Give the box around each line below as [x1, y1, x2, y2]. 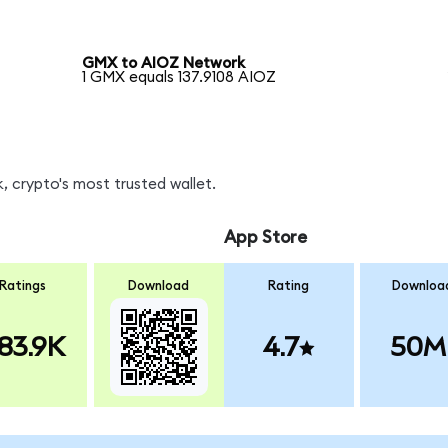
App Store [223, 228, 307, 246]
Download [128, 279, 190, 294]
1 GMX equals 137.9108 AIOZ [82, 70, 277, 86]
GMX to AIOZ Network [82, 56, 246, 72]
